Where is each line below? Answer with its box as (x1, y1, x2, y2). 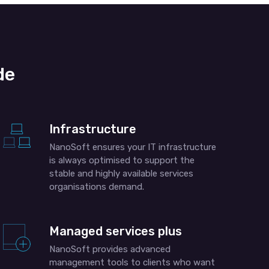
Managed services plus (49, 224, 183, 238)
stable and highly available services (49, 168, 194, 179)
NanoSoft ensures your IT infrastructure (49, 142, 217, 153)
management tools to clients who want (49, 257, 216, 268)
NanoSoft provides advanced (49, 244, 171, 255)
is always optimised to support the (49, 155, 195, 166)
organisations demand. (49, 181, 145, 192)
